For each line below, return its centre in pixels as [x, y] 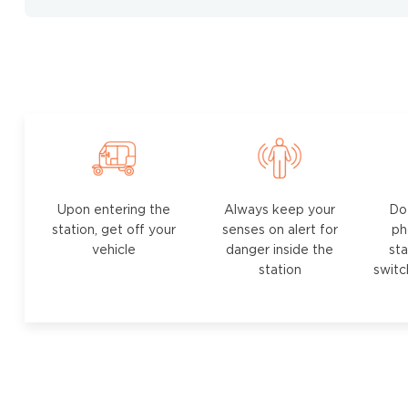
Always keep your [280, 211]
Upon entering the [113, 211]
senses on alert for [280, 231]
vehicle [113, 251]
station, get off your [113, 231]
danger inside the [280, 251]
